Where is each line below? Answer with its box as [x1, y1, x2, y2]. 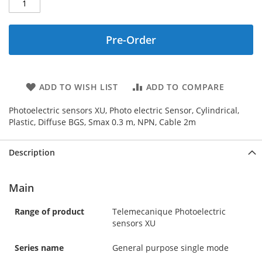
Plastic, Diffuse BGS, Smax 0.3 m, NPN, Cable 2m [9, 116, 196, 127]
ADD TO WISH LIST [39, 81, 118, 92]
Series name [15, 242, 64, 253]
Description [9, 146, 55, 158]
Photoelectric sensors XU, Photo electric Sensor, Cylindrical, [9, 104, 239, 116]
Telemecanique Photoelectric [112, 205, 226, 217]
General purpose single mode [112, 242, 229, 253]
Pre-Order [106, 32, 156, 47]
